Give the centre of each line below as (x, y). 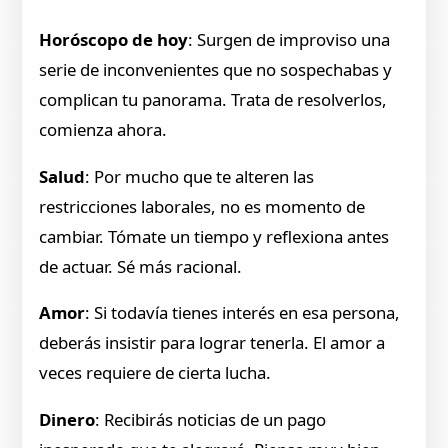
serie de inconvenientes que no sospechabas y (216, 69)
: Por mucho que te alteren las (200, 176)
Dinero (67, 420)
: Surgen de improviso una (289, 39)
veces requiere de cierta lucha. (155, 373)
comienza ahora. (103, 129)
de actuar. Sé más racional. (141, 266)
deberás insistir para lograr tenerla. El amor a (212, 343)
